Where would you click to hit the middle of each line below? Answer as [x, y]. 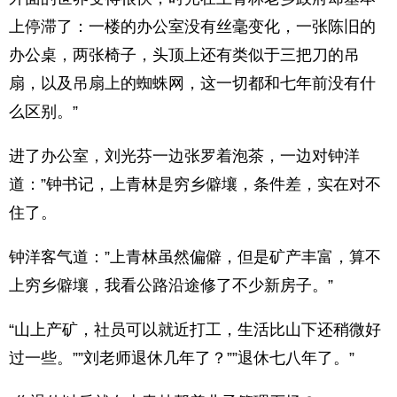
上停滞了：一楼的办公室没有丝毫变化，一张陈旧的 [192, 27]
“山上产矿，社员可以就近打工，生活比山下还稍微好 [195, 330]
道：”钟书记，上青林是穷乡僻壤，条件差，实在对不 [195, 184]
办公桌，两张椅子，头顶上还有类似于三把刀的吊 [184, 55]
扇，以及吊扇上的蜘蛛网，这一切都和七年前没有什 [192, 83]
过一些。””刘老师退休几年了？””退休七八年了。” [182, 358]
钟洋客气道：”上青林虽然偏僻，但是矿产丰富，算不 [195, 257]
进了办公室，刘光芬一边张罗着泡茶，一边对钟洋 [184, 156]
